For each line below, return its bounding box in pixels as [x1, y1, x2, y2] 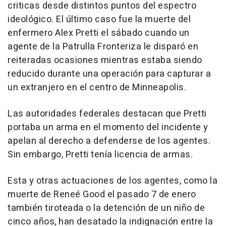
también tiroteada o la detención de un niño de [8, 201, 205, 215]
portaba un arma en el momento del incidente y [8, 121, 208, 135]
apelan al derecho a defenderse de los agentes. [8, 134, 210, 148]
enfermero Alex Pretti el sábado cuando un [8, 26, 190, 40]
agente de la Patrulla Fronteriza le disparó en [8, 40, 198, 54]
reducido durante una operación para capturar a [8, 67, 211, 81]
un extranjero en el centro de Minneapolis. [8, 81, 186, 95]
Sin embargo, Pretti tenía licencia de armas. [8, 148, 193, 162]
